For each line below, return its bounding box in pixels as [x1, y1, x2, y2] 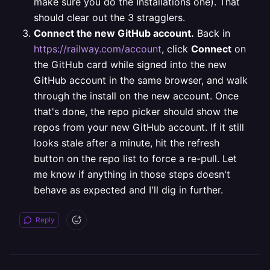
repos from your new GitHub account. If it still [34, 121, 244, 133]
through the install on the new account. [34, 90, 212, 102]
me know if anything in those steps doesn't [34, 168, 230, 180]
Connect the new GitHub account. [34, 27, 194, 39]
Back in [197, 27, 230, 39]
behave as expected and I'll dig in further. [34, 184, 223, 196]
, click [162, 43, 191, 55]
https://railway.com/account [34, 43, 162, 55]
